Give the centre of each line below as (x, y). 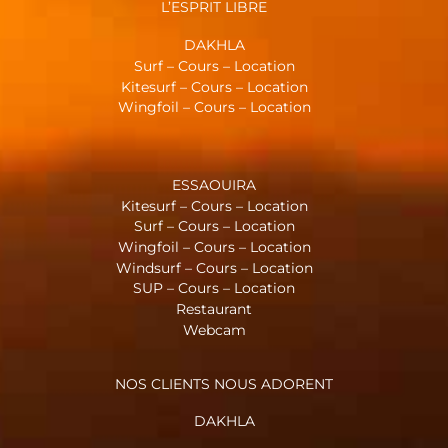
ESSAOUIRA (214, 184)
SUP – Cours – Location (214, 288)
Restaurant (214, 309)
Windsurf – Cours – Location (214, 267)
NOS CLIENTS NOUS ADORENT (224, 384)
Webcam (214, 329)
